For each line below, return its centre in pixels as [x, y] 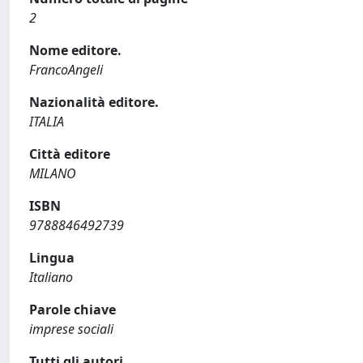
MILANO [53, 173]
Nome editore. [75, 50]
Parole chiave [73, 310]
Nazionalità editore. [94, 102]
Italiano [51, 277]
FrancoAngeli [66, 70]
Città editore [70, 154]
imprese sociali [71, 329]
